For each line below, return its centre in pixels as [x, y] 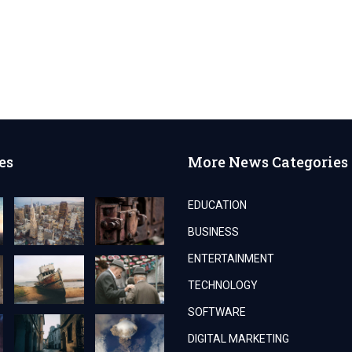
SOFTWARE [216, 312]
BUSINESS [213, 232]
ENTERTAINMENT [231, 259]
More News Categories [268, 162]
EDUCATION [217, 205]
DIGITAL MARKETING [238, 339]
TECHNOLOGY [222, 286]
